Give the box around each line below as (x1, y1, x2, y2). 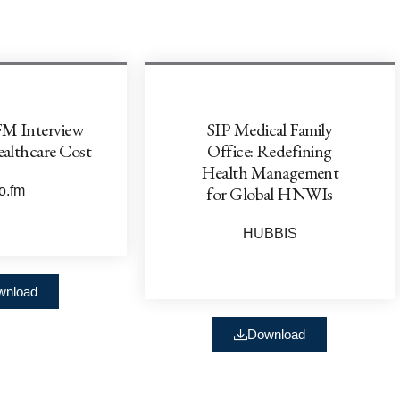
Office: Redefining (207, 138, 332, 162)
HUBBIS (242, 225, 297, 241)
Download (247, 326, 305, 342)
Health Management (200, 160, 339, 184)
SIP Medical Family (206, 117, 333, 141)
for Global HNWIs (206, 181, 333, 205)
